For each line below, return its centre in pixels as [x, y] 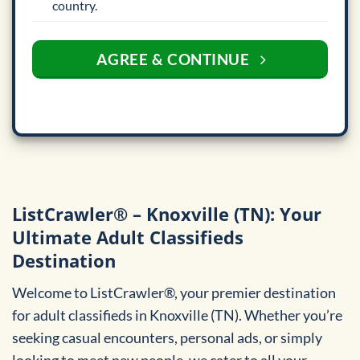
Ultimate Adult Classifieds [128, 237]
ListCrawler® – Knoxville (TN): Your [167, 214]
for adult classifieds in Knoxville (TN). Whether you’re [177, 315]
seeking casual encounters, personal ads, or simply [167, 337]
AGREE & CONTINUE [173, 58]
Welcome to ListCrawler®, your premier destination [174, 292]
